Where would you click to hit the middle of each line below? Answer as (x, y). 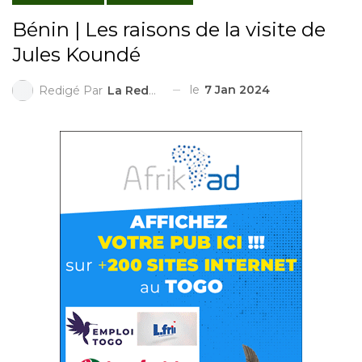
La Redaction (128, 90)
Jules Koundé (76, 54)
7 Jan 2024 (237, 89)
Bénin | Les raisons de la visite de (169, 29)
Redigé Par (72, 90)
